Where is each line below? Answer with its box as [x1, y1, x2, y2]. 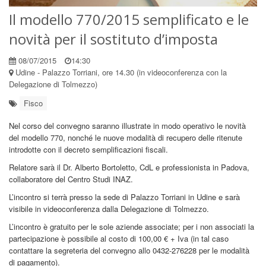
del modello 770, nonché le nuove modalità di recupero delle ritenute [9, 132, 242, 143]
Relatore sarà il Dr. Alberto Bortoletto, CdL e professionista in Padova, [9, 161, 249, 173]
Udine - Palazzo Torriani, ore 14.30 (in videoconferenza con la [13, 66, 227, 78]
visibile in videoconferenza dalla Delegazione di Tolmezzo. [9, 203, 209, 214]
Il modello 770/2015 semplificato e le [9, 9, 249, 29]
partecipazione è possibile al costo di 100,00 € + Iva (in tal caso [9, 233, 229, 244]
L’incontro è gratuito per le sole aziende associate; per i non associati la [9, 221, 254, 232]
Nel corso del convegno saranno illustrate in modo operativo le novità [9, 120, 246, 131]
